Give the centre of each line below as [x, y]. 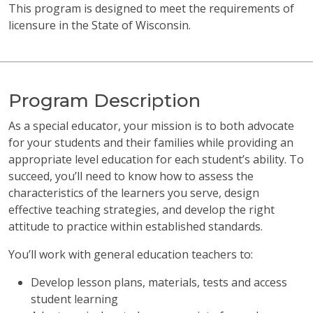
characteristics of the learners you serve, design [134, 193]
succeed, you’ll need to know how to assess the [131, 176]
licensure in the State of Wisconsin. [100, 26]
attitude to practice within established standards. [136, 227]
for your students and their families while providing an [151, 143]
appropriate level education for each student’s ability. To [156, 160]
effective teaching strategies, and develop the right [141, 210]
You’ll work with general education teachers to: [131, 255]
